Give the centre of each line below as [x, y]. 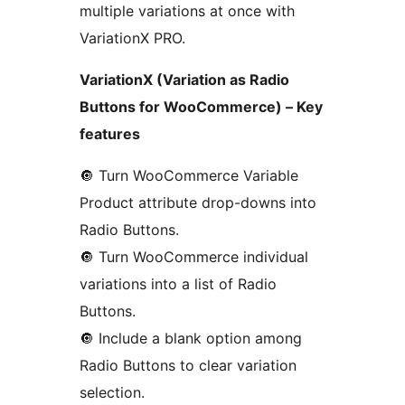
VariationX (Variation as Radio [184, 80]
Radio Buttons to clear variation [188, 366]
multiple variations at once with [187, 11]
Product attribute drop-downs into [198, 203]
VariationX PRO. [132, 38]
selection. [112, 393]
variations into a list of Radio [178, 284]
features [110, 134]
